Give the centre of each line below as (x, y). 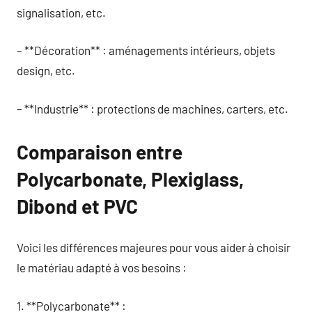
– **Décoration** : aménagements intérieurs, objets (146, 50)
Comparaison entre (100, 151)
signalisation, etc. (61, 12)
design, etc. (46, 70)
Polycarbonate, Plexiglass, (130, 179)
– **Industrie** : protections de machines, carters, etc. (153, 108)
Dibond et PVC (77, 206)
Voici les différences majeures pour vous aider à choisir (154, 247)
